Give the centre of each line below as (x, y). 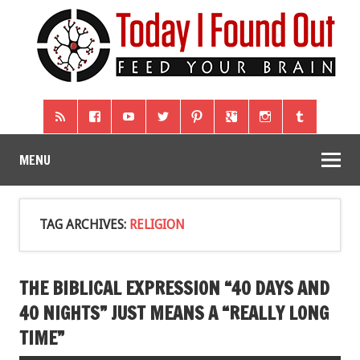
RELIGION (157, 224)
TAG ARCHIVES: (84, 224)
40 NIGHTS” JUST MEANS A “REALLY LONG (174, 313)
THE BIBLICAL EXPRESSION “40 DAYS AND (174, 288)
